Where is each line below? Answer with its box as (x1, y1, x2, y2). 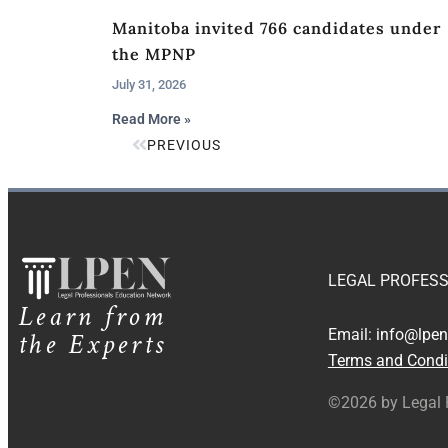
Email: (327, 325, 376, 345)
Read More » (112, 111, 191, 128)
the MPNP (112, 44, 196, 65)
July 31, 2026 (112, 77, 186, 93)
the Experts (18, 317, 167, 376)
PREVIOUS (147, 137, 221, 154)
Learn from (18, 289, 167, 348)
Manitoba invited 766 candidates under (112, 18, 441, 39)
